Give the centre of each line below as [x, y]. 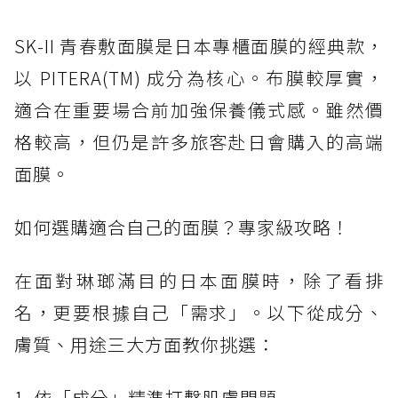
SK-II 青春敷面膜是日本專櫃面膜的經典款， [199, 46]
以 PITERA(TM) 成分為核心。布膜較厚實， [199, 78]
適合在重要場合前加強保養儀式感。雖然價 [199, 110]
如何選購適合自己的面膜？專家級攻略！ [182, 227]
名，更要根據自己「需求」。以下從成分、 [199, 313]
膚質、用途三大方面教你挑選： [145, 345]
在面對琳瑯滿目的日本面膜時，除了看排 [199, 281]
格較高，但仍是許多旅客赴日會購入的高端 [199, 142]
